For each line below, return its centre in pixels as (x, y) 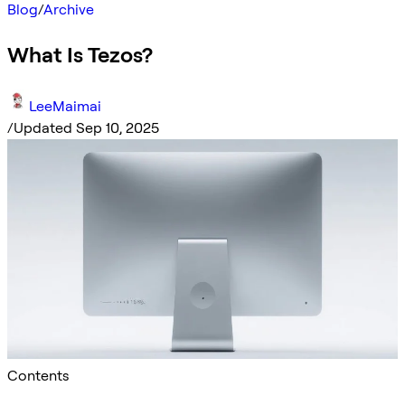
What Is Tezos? (80, 54)
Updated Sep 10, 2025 (86, 127)
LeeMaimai (65, 106)
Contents (38, 375)
